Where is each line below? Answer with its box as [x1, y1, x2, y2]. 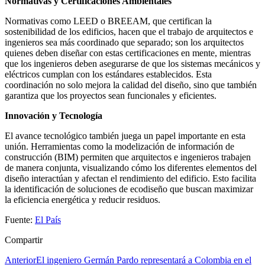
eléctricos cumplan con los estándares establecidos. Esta [5, 69, 212, 79]
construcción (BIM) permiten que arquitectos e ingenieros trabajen [5, 151, 251, 162]
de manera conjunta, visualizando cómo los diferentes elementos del [5, 162, 257, 173]
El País [35, 214, 61, 225]
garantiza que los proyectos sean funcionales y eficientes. [5, 90, 216, 101]
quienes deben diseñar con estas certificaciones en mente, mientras [5, 47, 251, 58]
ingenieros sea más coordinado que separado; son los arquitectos [5, 37, 244, 47]
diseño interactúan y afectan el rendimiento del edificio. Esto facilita [5, 173, 256, 183]
